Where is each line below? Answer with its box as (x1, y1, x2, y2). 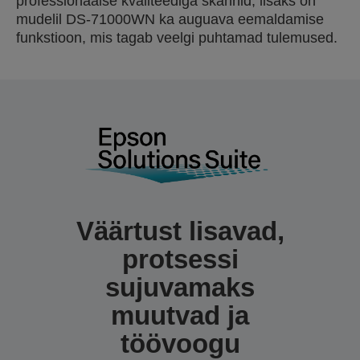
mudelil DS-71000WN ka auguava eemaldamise (16, 11, 324, 27)
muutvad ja (111, 300, 249, 330)
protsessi (121, 243, 239, 274)
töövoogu (120, 328, 240, 358)
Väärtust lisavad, (76, 215, 284, 246)
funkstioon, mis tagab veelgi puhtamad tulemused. (16, 30, 337, 46)
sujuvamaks (105, 272, 255, 302)
